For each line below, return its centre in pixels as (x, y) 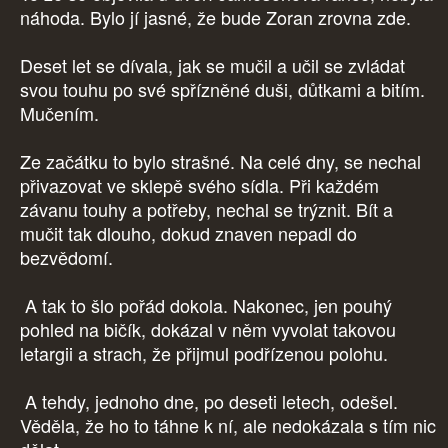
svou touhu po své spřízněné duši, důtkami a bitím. (222, 89)
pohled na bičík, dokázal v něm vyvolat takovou (208, 329)
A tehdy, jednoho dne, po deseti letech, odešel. (209, 401)
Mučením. (62, 113)
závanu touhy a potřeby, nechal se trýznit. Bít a (206, 209)
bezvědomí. (66, 257)
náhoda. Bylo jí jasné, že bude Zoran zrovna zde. (218, 17)
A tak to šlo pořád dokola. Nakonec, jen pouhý (206, 305)
